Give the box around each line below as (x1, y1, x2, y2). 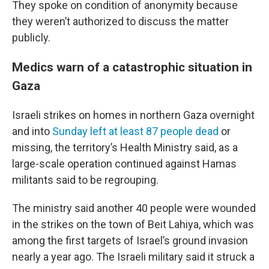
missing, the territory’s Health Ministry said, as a (12, 141, 238, 154)
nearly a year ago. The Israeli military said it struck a (12, 250, 255, 263)
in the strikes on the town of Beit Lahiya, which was (12, 218, 254, 231)
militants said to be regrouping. (12, 174, 159, 186)
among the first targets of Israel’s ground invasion (12, 234, 248, 247)
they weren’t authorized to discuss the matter (12, 15, 229, 28)
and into (12, 125, 52, 138)
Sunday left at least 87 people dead (52, 125, 219, 138)
